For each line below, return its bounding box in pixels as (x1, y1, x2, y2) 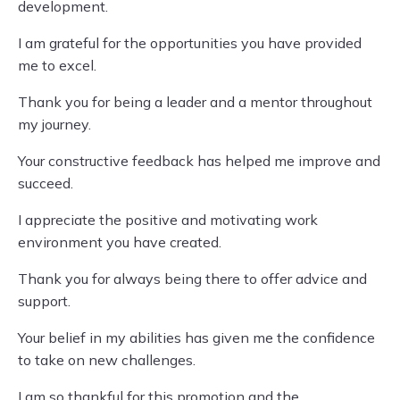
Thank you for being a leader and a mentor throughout (18, 93, 372, 111)
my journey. (18, 115, 91, 133)
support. (18, 292, 71, 310)
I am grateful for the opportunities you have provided (18, 34, 362, 52)
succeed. (18, 174, 73, 192)
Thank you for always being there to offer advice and (18, 270, 367, 287)
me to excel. (18, 56, 96, 74)
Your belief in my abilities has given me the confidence (18, 329, 375, 346)
